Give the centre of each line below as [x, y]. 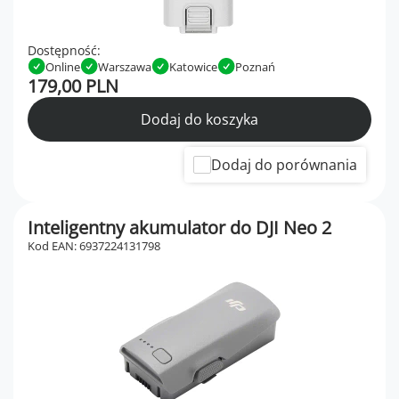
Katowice [193, 66]
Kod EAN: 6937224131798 [94, 246]
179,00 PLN [73, 86]
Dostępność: [64, 51]
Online [63, 66]
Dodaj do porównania [284, 165]
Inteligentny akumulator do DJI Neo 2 [179, 228]
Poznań [255, 66]
